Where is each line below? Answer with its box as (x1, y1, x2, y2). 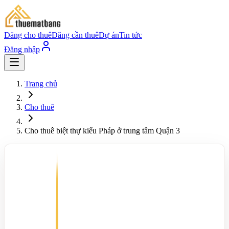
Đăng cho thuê (4, 31, 52, 39)
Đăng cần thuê (52, 31, 99, 39)
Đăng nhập (4, 45, 40, 54)
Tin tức (119, 31, 142, 39)
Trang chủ (25, 79, 57, 88)
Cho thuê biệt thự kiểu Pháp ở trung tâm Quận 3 (25, 126, 180, 135)
